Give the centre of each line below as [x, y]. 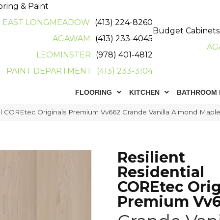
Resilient [151, 157]
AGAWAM [72, 39]
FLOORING [94, 92]
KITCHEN [145, 92]
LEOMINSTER [64, 55]
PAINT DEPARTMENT [49, 71]
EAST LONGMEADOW [46, 22]
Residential [161, 172]
